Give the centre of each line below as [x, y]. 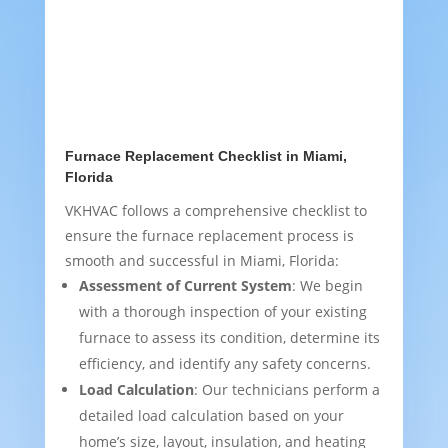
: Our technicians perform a [286, 390]
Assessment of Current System [185, 286]
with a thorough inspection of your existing [222, 312]
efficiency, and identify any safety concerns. [224, 364]
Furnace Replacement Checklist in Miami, [205, 156]
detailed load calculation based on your [211, 416]
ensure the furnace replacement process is [209, 236]
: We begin [327, 286]
